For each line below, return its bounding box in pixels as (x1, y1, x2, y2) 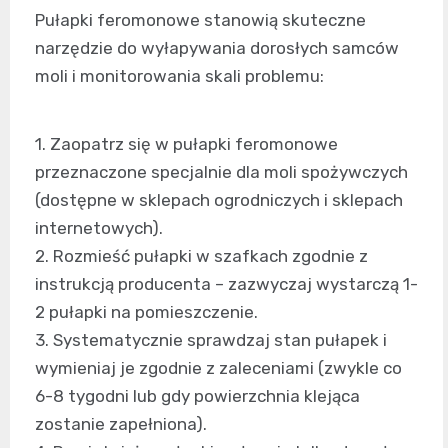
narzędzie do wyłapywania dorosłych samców (35, 38, 399, 59)
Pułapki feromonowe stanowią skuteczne (35, 10, 366, 31)
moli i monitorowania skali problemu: (35, 66, 324, 87)
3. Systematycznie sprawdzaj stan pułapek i (35, 330, 387, 351)
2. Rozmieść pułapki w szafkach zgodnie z (35, 246, 368, 267)
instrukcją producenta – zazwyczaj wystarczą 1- (35, 274, 418, 295)
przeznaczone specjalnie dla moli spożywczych (35, 162, 408, 183)
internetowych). (35, 218, 163, 239)
